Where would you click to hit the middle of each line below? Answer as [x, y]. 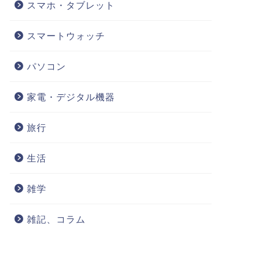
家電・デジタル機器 [71, 97]
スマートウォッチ [66, 36]
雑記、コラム [56, 219]
